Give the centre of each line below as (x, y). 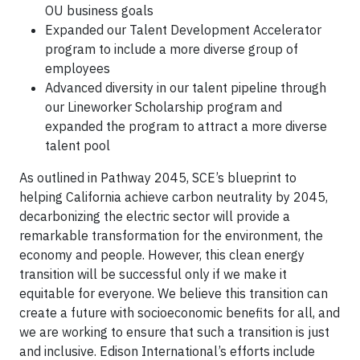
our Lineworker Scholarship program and (164, 106)
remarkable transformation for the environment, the (171, 235)
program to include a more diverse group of (172, 49)
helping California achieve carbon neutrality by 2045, (174, 196)
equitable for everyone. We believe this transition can (174, 293)
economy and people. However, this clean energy (162, 254)
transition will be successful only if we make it (153, 274)
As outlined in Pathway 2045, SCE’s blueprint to (158, 177)
